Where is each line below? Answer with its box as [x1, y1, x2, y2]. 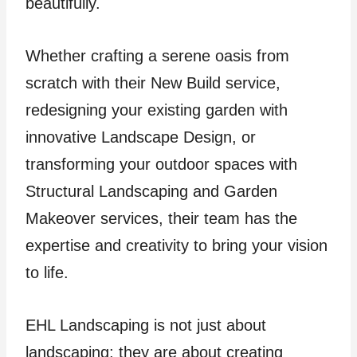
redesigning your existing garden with [25, 101, 288, 120]
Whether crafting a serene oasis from [25, 47, 289, 65]
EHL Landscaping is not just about [25, 316, 266, 335]
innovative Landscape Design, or [25, 128, 256, 147]
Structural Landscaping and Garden [25, 182, 277, 201]
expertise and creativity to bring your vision [25, 237, 328, 255]
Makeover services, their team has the [25, 210, 297, 228]
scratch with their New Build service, [25, 74, 280, 92]
